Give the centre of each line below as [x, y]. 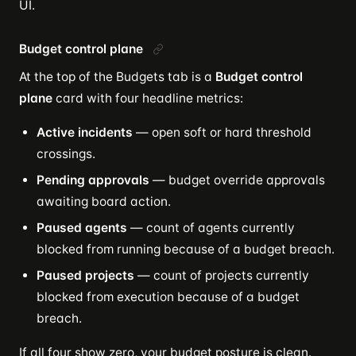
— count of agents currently [211, 227]
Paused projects [85, 275]
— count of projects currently [222, 275]
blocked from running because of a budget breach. [186, 249]
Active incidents [85, 132]
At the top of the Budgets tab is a [117, 76]
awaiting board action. [104, 201]
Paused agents [82, 227]
